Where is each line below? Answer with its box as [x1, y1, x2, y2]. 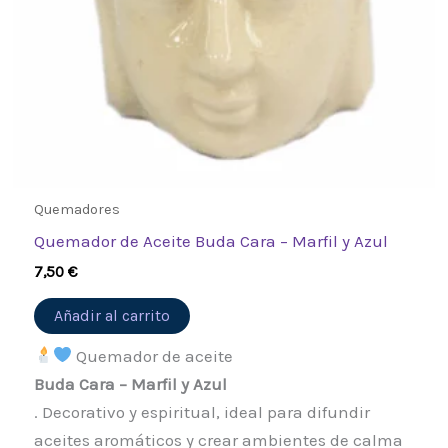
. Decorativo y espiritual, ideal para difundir [33, 401, 370, 422]
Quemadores [33, 201, 120, 219]
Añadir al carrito [53, 305, 170, 325]
